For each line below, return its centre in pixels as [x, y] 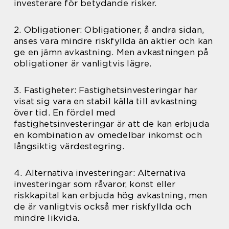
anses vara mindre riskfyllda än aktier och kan [113, 41]
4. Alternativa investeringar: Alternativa [100, 173]
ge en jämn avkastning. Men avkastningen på [111, 52]
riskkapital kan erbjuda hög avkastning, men [111, 195]
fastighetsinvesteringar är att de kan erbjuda [112, 123]
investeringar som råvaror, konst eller [95, 184]
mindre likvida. [47, 217]
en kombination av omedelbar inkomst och [108, 135]
